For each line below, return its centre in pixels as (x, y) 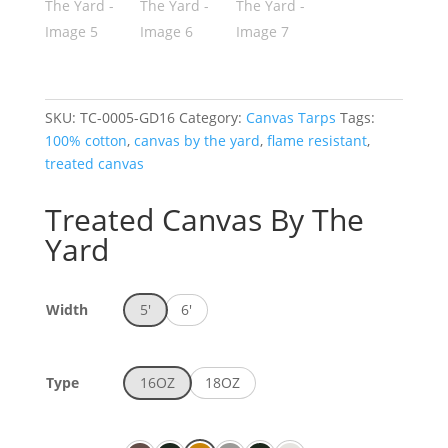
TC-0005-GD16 (127, 117)
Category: (212, 117)
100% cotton (85, 140)
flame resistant (316, 140)
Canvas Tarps (290, 117)
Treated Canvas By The (204, 219)
